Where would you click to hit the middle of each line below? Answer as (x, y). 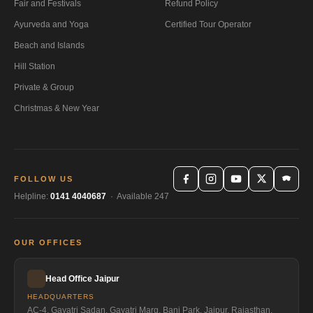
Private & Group (44, 87)
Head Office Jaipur (82, 278)
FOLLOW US (44, 179)
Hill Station (35, 66)
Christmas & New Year (57, 108)
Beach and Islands (49, 45)
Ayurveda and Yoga (51, 24)
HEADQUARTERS (60, 296)
